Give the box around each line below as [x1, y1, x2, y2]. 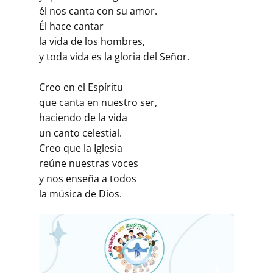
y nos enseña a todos [39, 172, 136, 186]
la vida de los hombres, [39, 35, 145, 49]
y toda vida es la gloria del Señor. [39, 50, 190, 64]
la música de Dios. [39, 187, 122, 201]
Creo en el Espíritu [39, 80, 123, 94]
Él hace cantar [39, 19, 104, 34]
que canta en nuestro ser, [39, 96, 157, 110]
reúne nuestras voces [39, 157, 138, 171]
